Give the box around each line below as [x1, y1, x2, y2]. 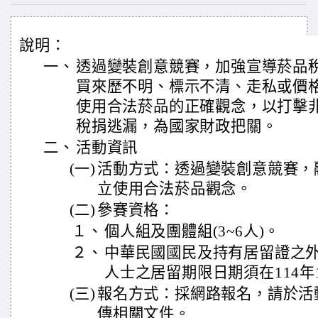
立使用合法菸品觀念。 [97, 180, 253, 197]
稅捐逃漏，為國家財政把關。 [76, 118, 278, 135]
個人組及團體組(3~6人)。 [104, 223, 280, 240]
